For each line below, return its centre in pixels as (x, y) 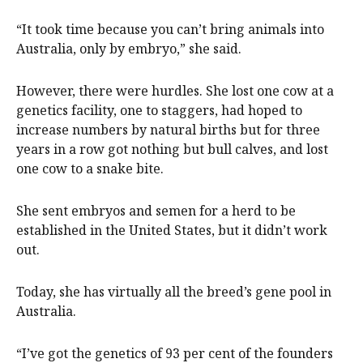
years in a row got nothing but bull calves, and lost (172, 149)
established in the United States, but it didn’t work (172, 231)
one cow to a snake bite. (90, 169)
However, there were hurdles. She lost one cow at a (175, 91)
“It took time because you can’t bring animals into (170, 30)
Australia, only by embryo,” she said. (129, 49)
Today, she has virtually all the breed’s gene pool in (174, 292)
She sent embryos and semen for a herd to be (156, 211)
